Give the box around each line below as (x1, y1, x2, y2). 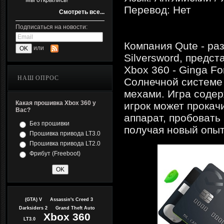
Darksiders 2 (19, 205, 47, 210)
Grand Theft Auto (55, 205, 95, 210)
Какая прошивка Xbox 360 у (15, 99, 96, 106)
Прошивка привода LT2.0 (29, 140, 100, 147)
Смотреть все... (59, 8, 104, 15)
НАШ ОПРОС (17, 74, 59, 81)
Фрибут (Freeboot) (29, 150, 80, 157)
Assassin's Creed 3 (50, 197, 93, 202)
